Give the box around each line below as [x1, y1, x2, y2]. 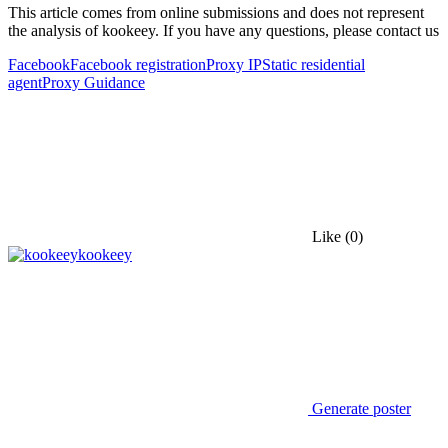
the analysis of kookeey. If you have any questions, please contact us [8, 21, 439, 39]
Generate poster [308, 399, 411, 417]
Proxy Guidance [42, 73, 145, 91]
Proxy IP [206, 55, 262, 73]
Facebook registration [70, 55, 206, 73]
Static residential [262, 55, 365, 73]
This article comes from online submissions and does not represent [8, 3, 424, 21]
